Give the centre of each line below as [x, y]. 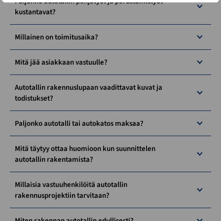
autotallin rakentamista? [54, 159]
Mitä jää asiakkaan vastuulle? [61, 62]
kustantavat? [35, 12]
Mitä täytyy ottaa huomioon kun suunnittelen [85, 148]
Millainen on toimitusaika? [56, 37]
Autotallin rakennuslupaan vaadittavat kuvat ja [89, 87]
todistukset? [34, 98]
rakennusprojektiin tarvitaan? [62, 195]
